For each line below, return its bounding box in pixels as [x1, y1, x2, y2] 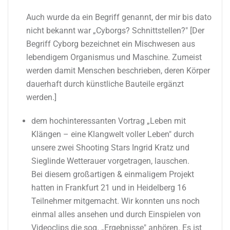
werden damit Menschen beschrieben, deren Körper [26, 65, 210, 75]
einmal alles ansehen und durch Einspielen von [31, 209, 201, 219]
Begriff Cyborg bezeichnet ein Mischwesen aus [26, 39, 195, 49]
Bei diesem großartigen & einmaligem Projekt [31, 169, 194, 179]
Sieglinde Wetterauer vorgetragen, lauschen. [31, 156, 189, 166]
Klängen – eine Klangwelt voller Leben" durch [31, 129, 194, 139]
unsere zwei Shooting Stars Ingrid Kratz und [31, 142, 189, 152]
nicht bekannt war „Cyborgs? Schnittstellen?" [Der [26, 25, 204, 35]
